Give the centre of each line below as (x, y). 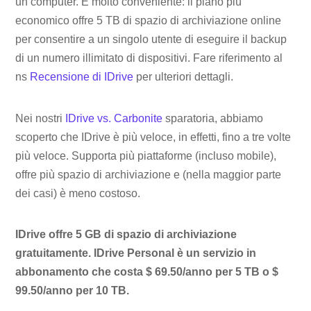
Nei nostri (41, 118)
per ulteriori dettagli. (184, 76)
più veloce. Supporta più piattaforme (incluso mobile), (146, 155)
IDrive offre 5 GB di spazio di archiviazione (126, 235)
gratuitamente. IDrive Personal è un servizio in (136, 253)
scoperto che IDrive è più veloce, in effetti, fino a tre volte (153, 137)
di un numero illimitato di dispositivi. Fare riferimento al (149, 58)
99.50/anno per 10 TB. (73, 291)
